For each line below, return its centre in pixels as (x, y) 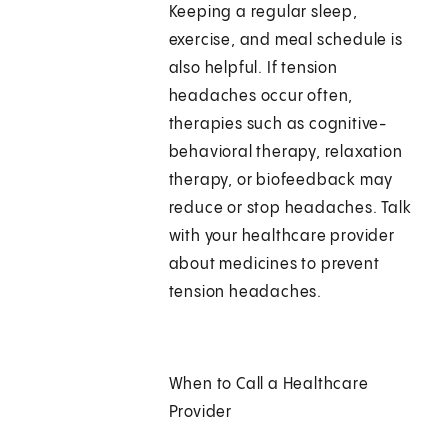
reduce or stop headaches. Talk (290, 209)
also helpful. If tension (253, 69)
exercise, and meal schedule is (285, 41)
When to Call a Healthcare (268, 385)
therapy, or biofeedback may (281, 181)
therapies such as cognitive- (278, 125)
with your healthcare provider (281, 237)
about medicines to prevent (274, 265)
